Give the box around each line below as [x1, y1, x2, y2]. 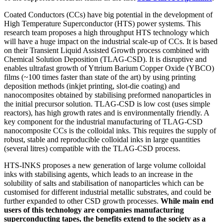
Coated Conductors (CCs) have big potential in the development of [4, 10, 213, 19]
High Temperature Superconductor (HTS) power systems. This [4, 19, 201, 28]
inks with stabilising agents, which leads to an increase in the [4, 169, 193, 178]
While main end [159, 196, 214, 205]
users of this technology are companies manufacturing [4, 205, 184, 214]
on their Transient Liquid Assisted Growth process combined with [4, 46, 209, 55]
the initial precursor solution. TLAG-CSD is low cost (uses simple [4, 99, 210, 108]
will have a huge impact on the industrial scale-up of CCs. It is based [4, 37, 218, 46]
